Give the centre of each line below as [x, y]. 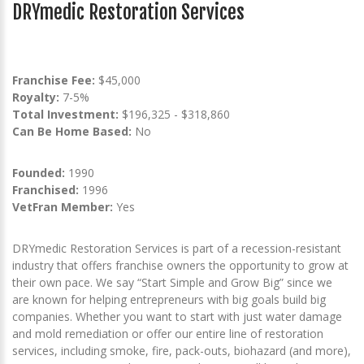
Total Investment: [67, 114]
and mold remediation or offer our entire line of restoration [168, 333]
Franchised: [45, 189]
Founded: [39, 172]
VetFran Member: [63, 206]
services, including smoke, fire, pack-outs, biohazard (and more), [182, 350]
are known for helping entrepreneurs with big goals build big [169, 299]
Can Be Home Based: [72, 131]
